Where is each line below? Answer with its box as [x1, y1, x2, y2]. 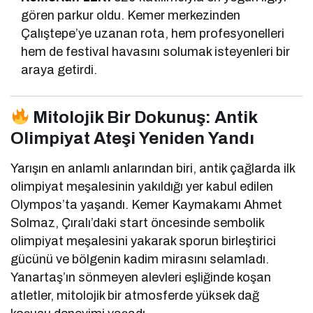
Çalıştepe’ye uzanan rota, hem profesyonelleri [21, 26, 285, 41]
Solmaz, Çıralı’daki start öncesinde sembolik [10, 215, 265, 230]
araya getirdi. [21, 62, 98, 77]
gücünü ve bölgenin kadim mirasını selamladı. [10, 252, 270, 266]
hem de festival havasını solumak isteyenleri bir [21, 44, 291, 59]
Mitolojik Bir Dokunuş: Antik [29, 108, 258, 126]
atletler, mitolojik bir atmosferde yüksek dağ [10, 288, 260, 303]
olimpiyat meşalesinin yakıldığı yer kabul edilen [10, 179, 274, 194]
